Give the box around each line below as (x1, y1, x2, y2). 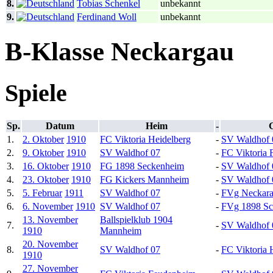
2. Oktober (23, 133, 64, 144)
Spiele (5, 79, 67, 107)
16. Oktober (23, 160, 69, 171)
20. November (23, 238, 78, 249)
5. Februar (23, 187, 62, 198)
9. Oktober (23, 147, 64, 158)
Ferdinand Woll (77, 12, 136, 23)
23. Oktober (23, 174, 69, 185)
